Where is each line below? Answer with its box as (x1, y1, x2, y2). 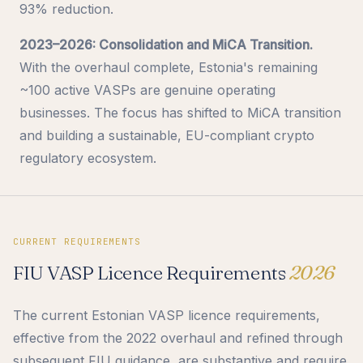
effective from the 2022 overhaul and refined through (13, 329, 343, 346)
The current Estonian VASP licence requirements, (13, 306, 320, 323)
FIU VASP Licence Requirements (13, 260, 289, 284)
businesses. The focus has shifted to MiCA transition (19, 104, 341, 121)
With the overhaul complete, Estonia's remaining (19, 58, 318, 75)
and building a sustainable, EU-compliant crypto (19, 126, 314, 143)
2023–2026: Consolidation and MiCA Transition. (19, 36, 313, 53)
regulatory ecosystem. (19, 149, 156, 166)
